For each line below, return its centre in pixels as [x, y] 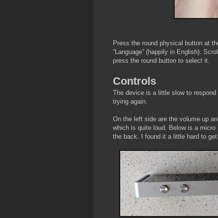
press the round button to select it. [161, 61]
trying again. [130, 102]
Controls [135, 81]
